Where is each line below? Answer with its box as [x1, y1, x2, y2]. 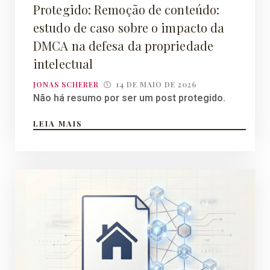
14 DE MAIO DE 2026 [116, 80, 196, 90]
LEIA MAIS [33, 118, 83, 129]
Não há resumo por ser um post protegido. [33, 92, 225, 104]
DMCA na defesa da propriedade [33, 37, 213, 54]
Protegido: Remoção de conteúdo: [33, 1, 220, 18]
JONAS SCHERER [33, 80, 99, 90]
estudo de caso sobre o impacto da [33, 19, 225, 36]
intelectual [33, 55, 93, 72]
